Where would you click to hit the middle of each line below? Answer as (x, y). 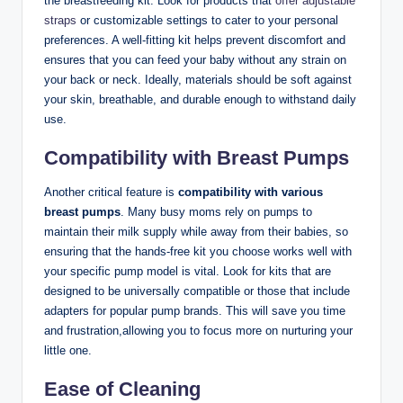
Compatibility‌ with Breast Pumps (197, 158)
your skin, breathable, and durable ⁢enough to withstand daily (200, 100)
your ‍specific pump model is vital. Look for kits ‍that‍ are (188, 272)
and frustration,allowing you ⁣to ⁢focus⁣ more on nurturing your (198, 331)
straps (60, 21)
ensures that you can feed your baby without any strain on (195, 60)
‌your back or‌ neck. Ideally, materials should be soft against (198, 80)
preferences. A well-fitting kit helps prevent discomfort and (195, 40)
